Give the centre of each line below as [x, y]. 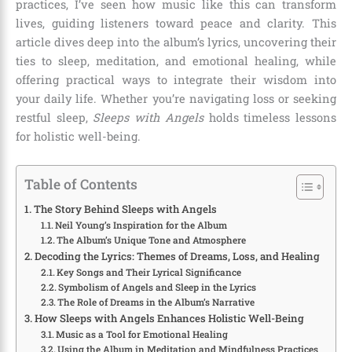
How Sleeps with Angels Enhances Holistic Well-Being [169, 318]
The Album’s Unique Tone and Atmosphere [152, 240]
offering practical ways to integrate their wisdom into [176, 80]
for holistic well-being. [78, 137]
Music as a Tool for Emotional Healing [142, 334]
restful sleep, [55, 118]
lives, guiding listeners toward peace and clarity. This [176, 24]
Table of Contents [81, 184]
